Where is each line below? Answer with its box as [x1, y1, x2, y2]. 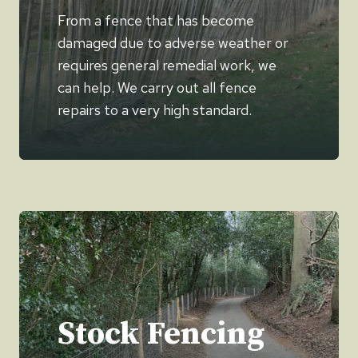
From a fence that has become [58, 10, 254, 30]
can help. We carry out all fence [58, 78, 257, 97]
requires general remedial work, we [58, 55, 276, 74]
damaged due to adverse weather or [58, 33, 288, 52]
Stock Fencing [58, 313, 265, 354]
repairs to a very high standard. [58, 100, 252, 119]
